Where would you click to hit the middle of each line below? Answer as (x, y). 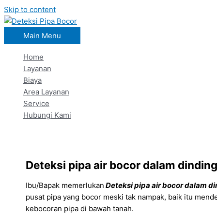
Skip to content (30, 9)
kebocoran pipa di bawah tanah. (80, 209)
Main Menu (42, 36)
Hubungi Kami (47, 115)
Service (36, 103)
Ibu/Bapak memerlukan (65, 186)
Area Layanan (46, 92)
